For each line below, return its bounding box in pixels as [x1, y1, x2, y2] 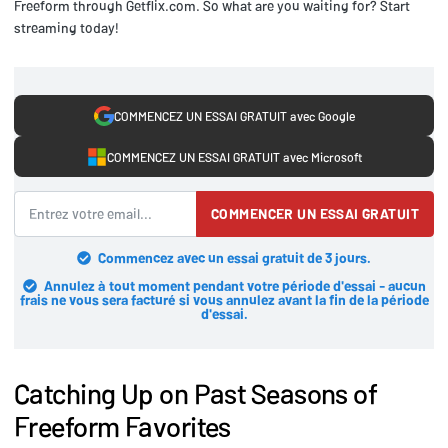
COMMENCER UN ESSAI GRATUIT [211, 204, 419, 222]
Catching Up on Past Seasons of [14, 375, 377, 410]
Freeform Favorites [14, 408, 231, 443]
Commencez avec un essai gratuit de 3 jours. [98, 248, 371, 266]
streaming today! [14, 19, 119, 37]
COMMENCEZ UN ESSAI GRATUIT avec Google [113, 107, 355, 124]
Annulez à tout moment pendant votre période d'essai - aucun [43, 276, 426, 294]
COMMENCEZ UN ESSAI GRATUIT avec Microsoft [106, 148, 362, 165]
